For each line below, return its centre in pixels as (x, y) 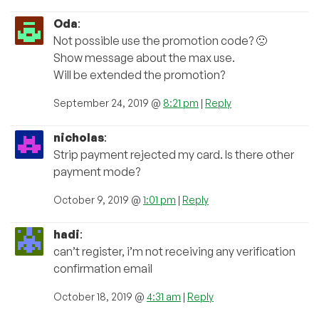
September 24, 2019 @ (108, 103)
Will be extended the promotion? (139, 75)
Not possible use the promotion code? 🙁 (160, 41)
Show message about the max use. (144, 58)
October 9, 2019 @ (98, 200)
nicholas (79, 138)
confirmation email (103, 269)
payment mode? (97, 172)
